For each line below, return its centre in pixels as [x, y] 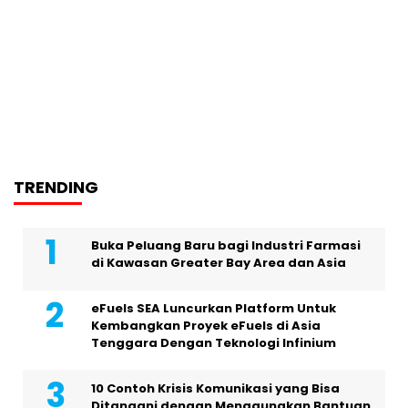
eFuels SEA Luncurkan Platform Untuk [214, 309]
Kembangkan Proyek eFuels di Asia [206, 326]
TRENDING [56, 188]
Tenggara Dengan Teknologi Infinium [214, 343]
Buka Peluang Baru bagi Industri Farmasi [226, 246]
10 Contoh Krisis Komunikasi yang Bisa [215, 389]
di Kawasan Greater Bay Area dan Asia [219, 263]
